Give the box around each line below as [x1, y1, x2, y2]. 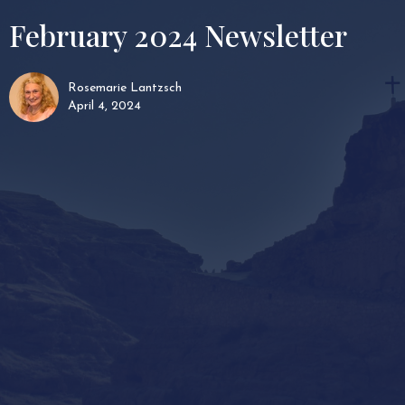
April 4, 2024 [68, 99, 141, 113]
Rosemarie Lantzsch [68, 80, 182, 95]
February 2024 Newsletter [9, 14, 347, 54]
